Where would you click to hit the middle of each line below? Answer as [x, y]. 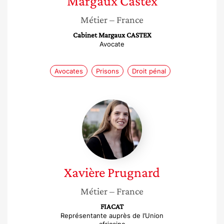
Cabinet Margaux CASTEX [112, 35]
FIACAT [112, 206]
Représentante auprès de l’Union [112, 215]
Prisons [107, 71]
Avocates [68, 71]
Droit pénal [149, 71]
